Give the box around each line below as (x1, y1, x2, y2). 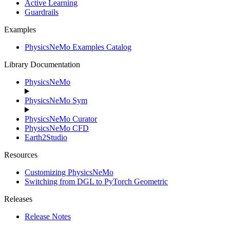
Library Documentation (4, 60, 80, 69)
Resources (4, 150, 37, 159)
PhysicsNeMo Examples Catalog (25, 43, 131, 51)
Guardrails (25, 8, 59, 16)
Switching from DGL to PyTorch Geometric (25, 177, 168, 186)
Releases (4, 195, 32, 203)
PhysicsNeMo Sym (25, 96, 87, 105)
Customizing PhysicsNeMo (25, 168, 113, 177)
